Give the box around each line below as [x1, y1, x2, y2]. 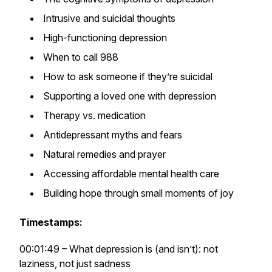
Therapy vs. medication [41, 109, 148, 121]
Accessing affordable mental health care [41, 168, 222, 180]
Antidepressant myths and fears [41, 129, 185, 141]
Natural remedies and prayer [41, 148, 168, 160]
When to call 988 [41, 51, 121, 63]
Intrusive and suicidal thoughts [41, 12, 178, 24]
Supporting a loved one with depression [41, 90, 219, 102]
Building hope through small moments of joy [41, 187, 236, 199]
